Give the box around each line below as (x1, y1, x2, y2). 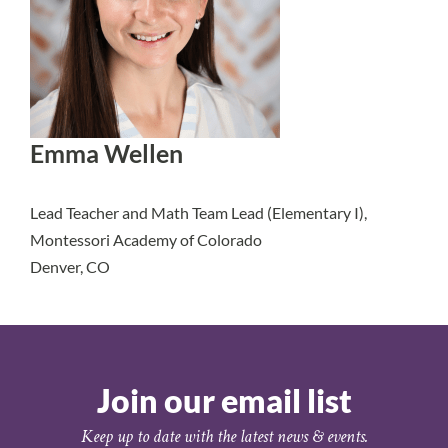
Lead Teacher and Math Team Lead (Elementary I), (30, 203, 367, 222)
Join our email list (96, 381, 352, 420)
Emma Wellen (30, 139, 183, 168)
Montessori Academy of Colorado (30, 230, 262, 249)
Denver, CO (30, 257, 110, 276)
